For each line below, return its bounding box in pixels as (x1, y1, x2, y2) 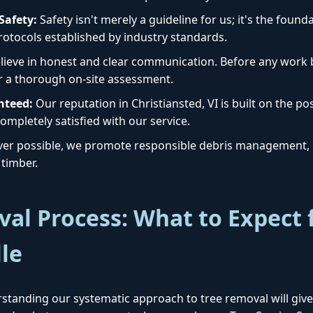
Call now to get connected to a (61, 112, 210, 126)
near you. (162, 127, 210, 141)
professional (103, 127, 162, 141)
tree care (210, 112, 252, 126)
